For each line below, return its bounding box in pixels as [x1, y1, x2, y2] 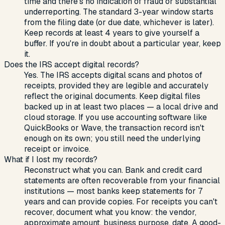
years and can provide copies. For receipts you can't [24, 196, 217, 207]
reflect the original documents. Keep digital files [24, 90, 200, 101]
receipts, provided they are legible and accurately [24, 80, 208, 91]
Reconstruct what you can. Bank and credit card [24, 164, 202, 175]
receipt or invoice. [24, 143, 90, 154]
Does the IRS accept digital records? [4, 59, 139, 70]
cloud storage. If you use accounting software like [24, 111, 207, 123]
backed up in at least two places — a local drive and [24, 101, 218, 112]
